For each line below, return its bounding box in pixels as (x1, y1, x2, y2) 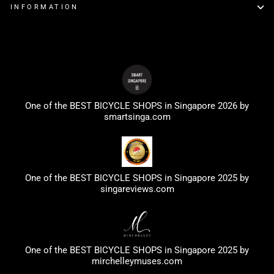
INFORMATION (10, 2, 79, 11)
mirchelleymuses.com (92, 255, 182, 267)
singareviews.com (100, 183, 174, 194)
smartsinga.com (103, 111, 171, 122)
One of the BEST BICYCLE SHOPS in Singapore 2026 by (25, 100, 249, 111)
